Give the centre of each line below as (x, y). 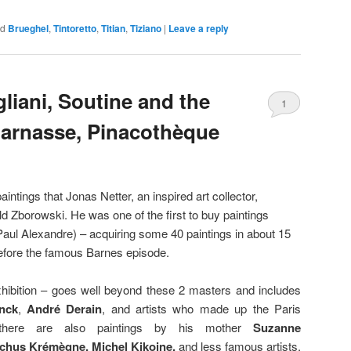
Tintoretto (75, 28)
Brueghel (28, 28)
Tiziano (146, 28)
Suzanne (277, 327)
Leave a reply (199, 28)
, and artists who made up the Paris (202, 308)
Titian (113, 28)
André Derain (64, 309)
